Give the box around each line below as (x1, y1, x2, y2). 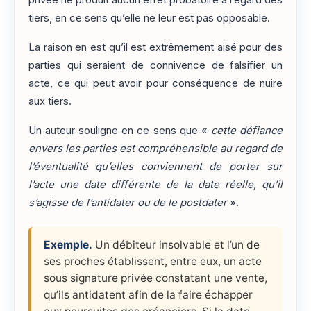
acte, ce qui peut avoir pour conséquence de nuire (28, 76, 283, 90)
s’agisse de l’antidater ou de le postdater (28, 196, 227, 210)
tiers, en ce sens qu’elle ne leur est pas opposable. (28, 11, 270, 24)
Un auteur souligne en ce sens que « (28, 124, 211, 137)
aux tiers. (28, 94, 72, 108)
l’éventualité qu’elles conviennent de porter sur (28, 160, 283, 174)
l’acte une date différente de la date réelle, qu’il (28, 178, 283, 192)
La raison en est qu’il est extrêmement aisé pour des (28, 40, 283, 53)
